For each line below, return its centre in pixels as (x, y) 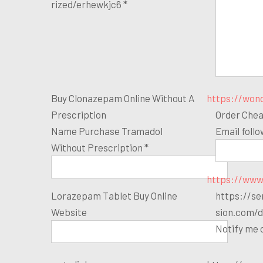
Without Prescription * (100, 147)
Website (69, 212)
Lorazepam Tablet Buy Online (114, 195)
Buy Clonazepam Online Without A (123, 98)
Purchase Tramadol (121, 131)
